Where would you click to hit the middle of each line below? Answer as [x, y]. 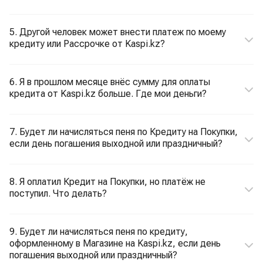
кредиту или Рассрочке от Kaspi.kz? [87, 44]
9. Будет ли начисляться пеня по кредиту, [99, 232]
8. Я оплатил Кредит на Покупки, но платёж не [107, 182]
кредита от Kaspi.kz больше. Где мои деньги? [108, 94]
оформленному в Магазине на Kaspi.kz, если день [115, 243]
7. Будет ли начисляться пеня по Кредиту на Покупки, [124, 132]
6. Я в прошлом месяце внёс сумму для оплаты [110, 82]
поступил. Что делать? [58, 193]
